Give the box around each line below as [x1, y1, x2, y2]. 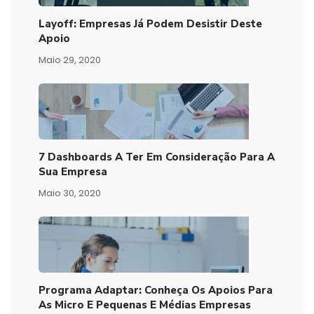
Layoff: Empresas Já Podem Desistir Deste [39, 16, 262, 31]
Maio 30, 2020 [39, 186, 101, 200]
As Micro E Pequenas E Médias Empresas [39, 297, 251, 312]
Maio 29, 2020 [39, 53, 101, 67]
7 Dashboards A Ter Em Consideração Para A [39, 149, 275, 164]
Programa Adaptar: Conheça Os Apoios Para [39, 282, 273, 297]
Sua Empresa [39, 164, 107, 179]
